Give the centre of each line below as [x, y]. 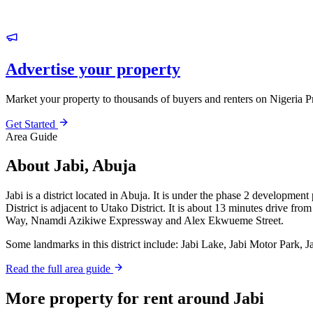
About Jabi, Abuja [71, 166]
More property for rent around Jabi [135, 299]
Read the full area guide [59, 269]
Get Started [32, 124]
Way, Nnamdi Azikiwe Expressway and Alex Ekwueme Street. [145, 221]
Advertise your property [93, 69]
